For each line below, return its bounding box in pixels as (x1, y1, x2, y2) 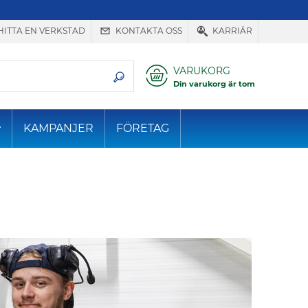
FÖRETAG (116, 122, 170, 135)
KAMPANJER (23, 122, 94, 135)
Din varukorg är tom (173, 79, 255, 89)
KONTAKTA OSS (113, 25, 182, 36)
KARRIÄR (210, 25, 252, 36)
